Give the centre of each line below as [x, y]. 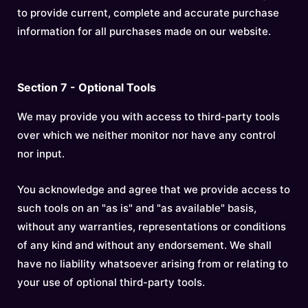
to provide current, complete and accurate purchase [148, 13]
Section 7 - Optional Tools [87, 87]
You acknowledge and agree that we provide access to [154, 189]
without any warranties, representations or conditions [152, 227]
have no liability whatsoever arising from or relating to [153, 264]
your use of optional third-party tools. [111, 282]
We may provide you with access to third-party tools [148, 117]
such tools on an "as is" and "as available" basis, [137, 208]
